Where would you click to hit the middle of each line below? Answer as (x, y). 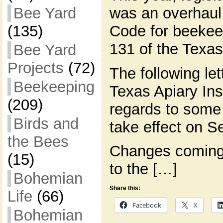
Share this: (125, 188)
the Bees (38, 142)
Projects (35, 68)
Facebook (147, 205)
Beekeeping (54, 87)
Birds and (46, 124)
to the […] (143, 169)
